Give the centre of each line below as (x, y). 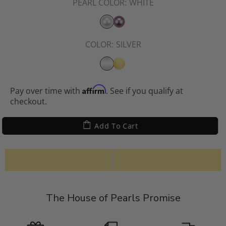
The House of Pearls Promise (113, 198)
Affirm (94, 89)
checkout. (29, 101)
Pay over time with (46, 91)
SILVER (128, 44)
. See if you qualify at (145, 91)
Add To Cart (119, 126)
